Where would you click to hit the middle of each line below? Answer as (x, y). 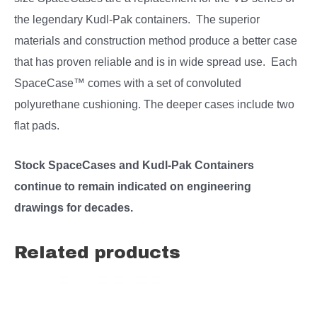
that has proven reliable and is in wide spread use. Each (156, 61)
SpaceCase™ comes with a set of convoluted (128, 82)
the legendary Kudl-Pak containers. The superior (137, 19)
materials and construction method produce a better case (156, 40)
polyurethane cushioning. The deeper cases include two (154, 104)
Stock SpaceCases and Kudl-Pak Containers (134, 165)
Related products (97, 252)
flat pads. (37, 125)
